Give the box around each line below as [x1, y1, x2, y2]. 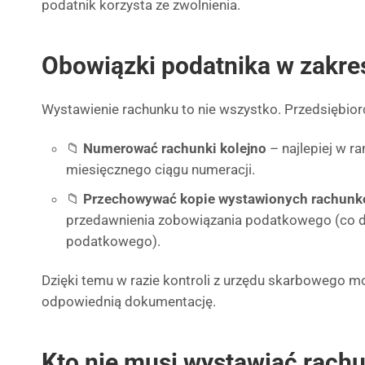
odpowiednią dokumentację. [42, 293, 216, 310]
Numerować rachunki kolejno [83, 140, 266, 156]
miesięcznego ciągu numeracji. [66, 161, 255, 178]
